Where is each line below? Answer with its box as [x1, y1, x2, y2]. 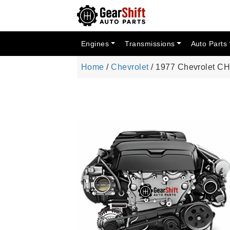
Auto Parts [190, 39, 227, 48]
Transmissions [125, 39, 175, 48]
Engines [81, 39, 109, 48]
